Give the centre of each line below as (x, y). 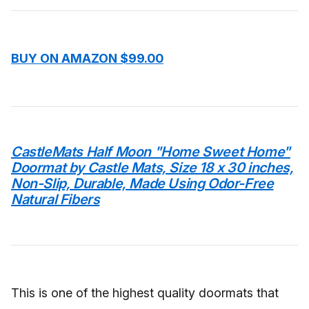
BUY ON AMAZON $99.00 (87, 58)
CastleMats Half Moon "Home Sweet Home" (151, 152)
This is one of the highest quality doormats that (145, 293)
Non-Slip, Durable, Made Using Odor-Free (142, 183)
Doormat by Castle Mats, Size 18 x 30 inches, (152, 168)
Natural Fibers (56, 199)
